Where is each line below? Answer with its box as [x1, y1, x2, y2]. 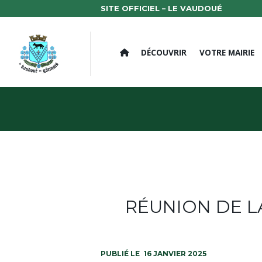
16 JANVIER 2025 [144, 249, 207, 258]
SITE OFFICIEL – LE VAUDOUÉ [101, 4, 222, 13]
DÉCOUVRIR [141, 47, 187, 58]
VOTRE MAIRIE [199, 47, 254, 58]
